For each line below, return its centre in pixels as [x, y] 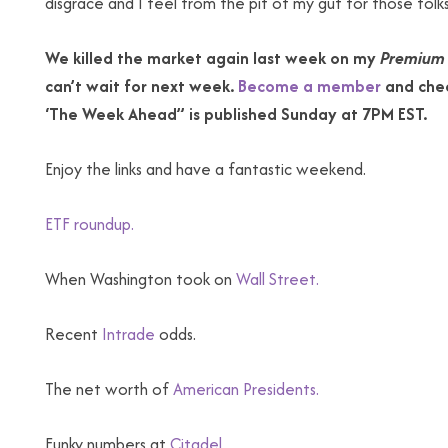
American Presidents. [246, 389]
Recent [73, 334]
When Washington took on [140, 279]
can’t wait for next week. [141, 86]
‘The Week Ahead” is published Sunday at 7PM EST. [236, 114]
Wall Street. [277, 279]
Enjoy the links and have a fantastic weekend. [205, 169]
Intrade [128, 334]
